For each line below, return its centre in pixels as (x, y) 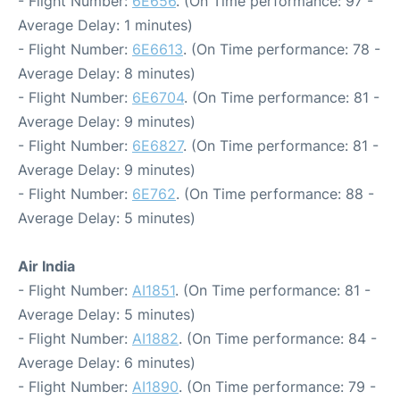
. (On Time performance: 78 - (282, 49)
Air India (46, 266)
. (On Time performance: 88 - (275, 194)
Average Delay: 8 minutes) (107, 73)
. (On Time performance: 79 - (277, 387)
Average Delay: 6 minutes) (107, 362)
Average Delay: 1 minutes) (105, 25)
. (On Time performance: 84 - (278, 338)
